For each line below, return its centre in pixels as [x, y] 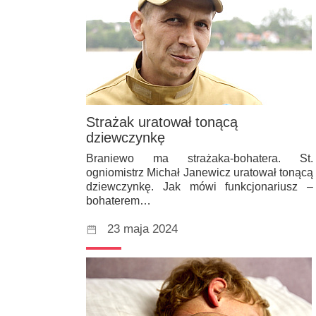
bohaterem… [119, 201]
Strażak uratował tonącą [162, 122]
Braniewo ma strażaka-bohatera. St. [200, 159]
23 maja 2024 [142, 229]
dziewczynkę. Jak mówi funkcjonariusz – [200, 187]
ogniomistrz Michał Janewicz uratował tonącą [200, 173]
